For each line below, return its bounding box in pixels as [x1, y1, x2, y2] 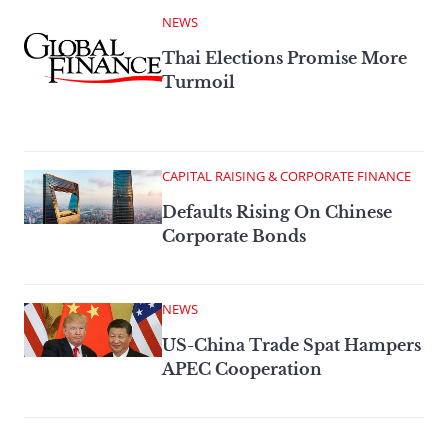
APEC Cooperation [162, 359, 322, 380]
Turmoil [162, 72, 235, 93]
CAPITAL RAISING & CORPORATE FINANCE [162, 167, 411, 186]
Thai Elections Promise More [162, 48, 407, 69]
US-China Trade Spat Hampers [162, 335, 421, 356]
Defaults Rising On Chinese [162, 202, 392, 223]
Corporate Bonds [162, 226, 306, 247]
